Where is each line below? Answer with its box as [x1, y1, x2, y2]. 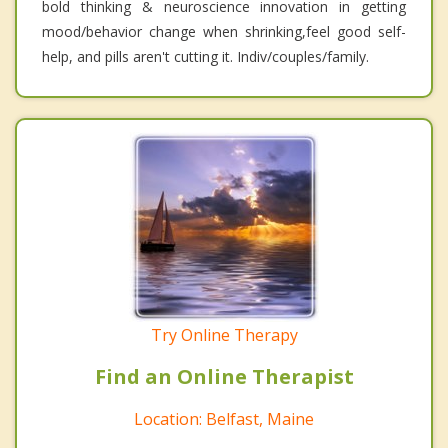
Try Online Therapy [150, 323, 298, 346]
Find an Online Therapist [94, 362, 354, 390]
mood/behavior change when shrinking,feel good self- [42, 21, 406, 41]
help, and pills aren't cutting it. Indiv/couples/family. [42, 46, 369, 66]
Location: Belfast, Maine [134, 407, 314, 430]
